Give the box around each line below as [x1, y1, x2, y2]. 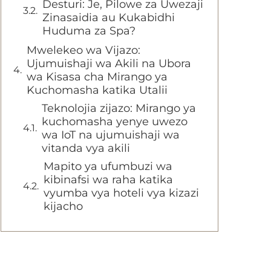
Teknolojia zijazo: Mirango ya [42, 102, 196, 115]
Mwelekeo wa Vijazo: [27, 44, 140, 57]
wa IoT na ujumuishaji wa [42, 128, 180, 142]
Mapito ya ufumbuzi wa [44, 160, 172, 173]
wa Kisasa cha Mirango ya [27, 70, 168, 83]
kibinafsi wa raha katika [44, 173, 173, 186]
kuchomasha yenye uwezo [42, 115, 188, 128]
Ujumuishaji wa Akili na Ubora [27, 57, 191, 70]
